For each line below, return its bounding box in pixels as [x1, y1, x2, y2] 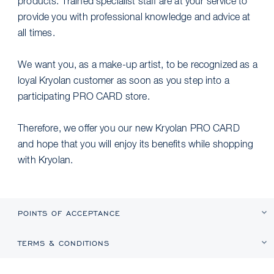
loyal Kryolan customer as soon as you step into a [18, 76, 229, 86]
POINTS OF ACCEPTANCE [18, 207, 121, 218]
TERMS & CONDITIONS [18, 237, 110, 248]
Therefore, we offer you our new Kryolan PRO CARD [18, 124, 240, 134]
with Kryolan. [18, 155, 73, 166]
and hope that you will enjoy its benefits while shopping [18, 139, 254, 150]
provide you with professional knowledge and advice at [18, 12, 251, 23]
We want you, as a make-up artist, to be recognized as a [18, 60, 257, 70]
